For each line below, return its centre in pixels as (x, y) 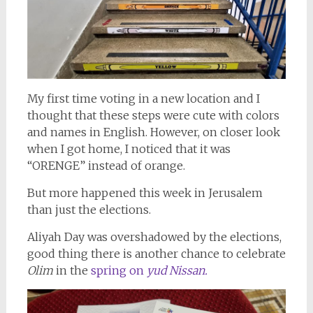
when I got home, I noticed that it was (129, 149)
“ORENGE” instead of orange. (106, 166)
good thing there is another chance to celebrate (156, 254)
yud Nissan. (175, 271)
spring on (117, 271)
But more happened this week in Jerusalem (145, 193)
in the (72, 271)
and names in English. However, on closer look (153, 132)
